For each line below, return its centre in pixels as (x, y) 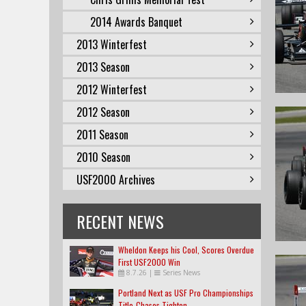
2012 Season (103, 112)
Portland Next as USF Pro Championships (186, 293)
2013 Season (103, 67)
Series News (181, 273)
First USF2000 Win (149, 262)
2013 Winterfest (112, 44)
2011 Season (102, 135)
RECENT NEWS (120, 221)
